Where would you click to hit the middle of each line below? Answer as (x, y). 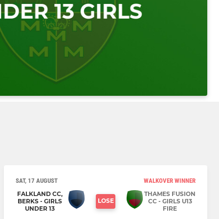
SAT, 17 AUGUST (37, 181)
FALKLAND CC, (40, 194)
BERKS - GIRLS (40, 201)
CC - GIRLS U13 (170, 201)
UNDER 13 (40, 209)
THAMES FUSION (170, 194)
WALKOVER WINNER (170, 181)
